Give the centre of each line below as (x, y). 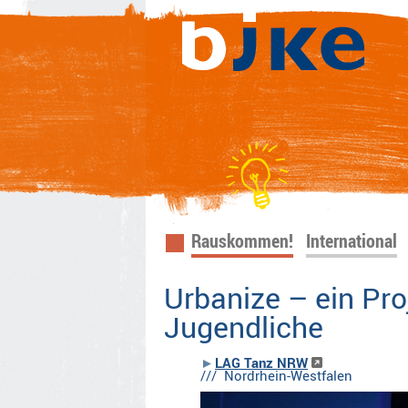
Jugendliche (244, 327)
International (352, 241)
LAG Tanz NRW (261, 363)
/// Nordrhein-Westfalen (276, 376)
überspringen (221, 272)
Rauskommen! (243, 241)
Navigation (212, 240)
